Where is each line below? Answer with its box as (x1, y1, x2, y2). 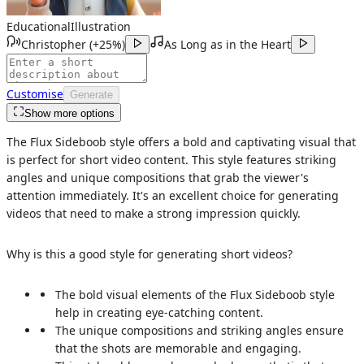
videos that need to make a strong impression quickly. (6, 205, 301, 221)
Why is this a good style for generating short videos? (6, 245, 292, 262)
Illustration (71, 18, 131, 34)
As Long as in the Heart (164, 36, 291, 52)
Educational (6, 18, 71, 34)
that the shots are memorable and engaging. (54, 340, 301, 356)
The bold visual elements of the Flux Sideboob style (54, 286, 335, 302)
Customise (6, 85, 63, 102)
